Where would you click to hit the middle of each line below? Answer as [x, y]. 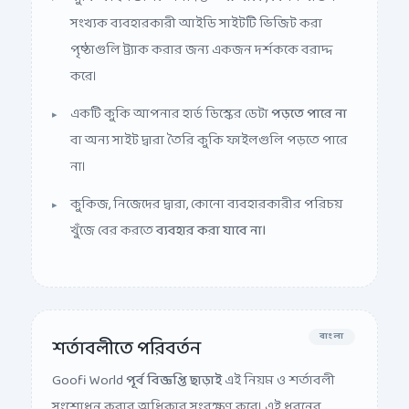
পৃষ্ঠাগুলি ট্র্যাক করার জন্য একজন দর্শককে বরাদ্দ [201, 37]
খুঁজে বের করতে [113, 217]
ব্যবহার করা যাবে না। [211, 217]
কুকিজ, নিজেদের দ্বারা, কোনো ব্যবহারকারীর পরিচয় [206, 191]
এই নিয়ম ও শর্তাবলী [278, 367]
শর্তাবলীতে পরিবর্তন [126, 336]
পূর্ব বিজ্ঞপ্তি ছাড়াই [174, 367]
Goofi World [89, 367]
